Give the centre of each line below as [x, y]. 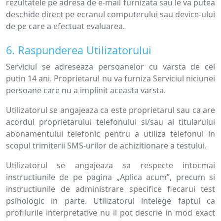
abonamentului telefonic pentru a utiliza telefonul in [110, 134]
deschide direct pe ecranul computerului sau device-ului [110, 14]
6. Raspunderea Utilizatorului [79, 50]
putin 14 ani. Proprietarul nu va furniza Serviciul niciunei [110, 78]
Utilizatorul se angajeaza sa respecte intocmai [110, 165]
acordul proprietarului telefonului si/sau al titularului [110, 122]
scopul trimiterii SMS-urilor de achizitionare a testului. [106, 146]
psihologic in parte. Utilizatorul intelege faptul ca [110, 201]
